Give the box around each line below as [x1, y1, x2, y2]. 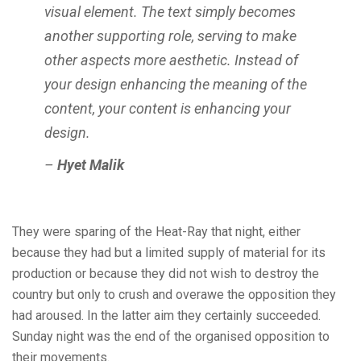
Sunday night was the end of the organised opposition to [12, 328, 330, 344]
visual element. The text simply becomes [44, 2, 296, 20]
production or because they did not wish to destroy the [12, 265, 319, 281]
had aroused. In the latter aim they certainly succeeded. [12, 307, 321, 323]
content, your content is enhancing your [44, 99, 291, 117]
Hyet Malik [57, 156, 124, 173]
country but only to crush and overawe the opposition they [12, 286, 336, 302]
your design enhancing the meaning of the [44, 75, 307, 93]
